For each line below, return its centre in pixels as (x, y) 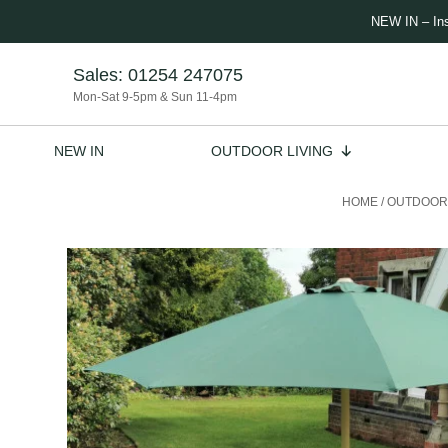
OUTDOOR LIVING (271, 151)
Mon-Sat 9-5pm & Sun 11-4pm (155, 97)
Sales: (100, 74)
